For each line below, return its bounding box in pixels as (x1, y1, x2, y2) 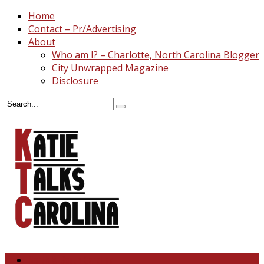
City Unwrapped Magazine (52, 61, 169, 74)
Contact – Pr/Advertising (28, 22, 136, 35)
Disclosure (52, 74, 98, 87)
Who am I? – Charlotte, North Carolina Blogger (52, 48, 259, 61)
